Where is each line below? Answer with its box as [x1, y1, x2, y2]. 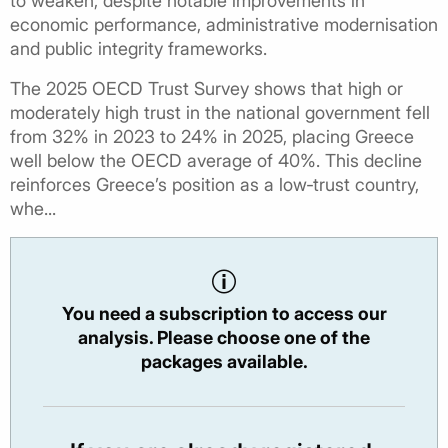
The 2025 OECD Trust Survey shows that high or [10, 78, 403, 100]
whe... [10, 198, 56, 220]
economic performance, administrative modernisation [10, 14, 438, 36]
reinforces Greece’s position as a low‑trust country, [10, 174, 419, 196]
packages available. [140, 351, 308, 373]
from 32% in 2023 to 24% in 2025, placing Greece [10, 126, 414, 148]
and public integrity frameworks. [10, 38, 267, 60]
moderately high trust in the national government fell [10, 102, 430, 124]
